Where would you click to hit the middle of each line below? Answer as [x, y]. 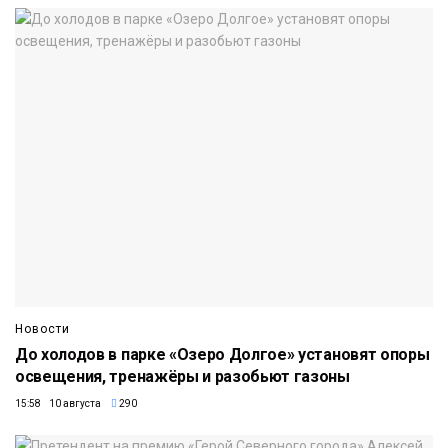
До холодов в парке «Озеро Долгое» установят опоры [222, 354]
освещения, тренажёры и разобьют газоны [182, 376]
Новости [42, 328]
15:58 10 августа [58, 403]
